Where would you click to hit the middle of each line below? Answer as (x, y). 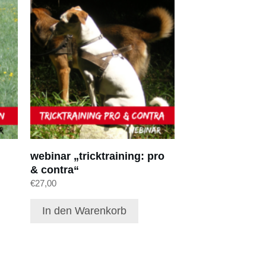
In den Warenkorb (84, 211)
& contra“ (54, 170)
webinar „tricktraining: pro (97, 156)
